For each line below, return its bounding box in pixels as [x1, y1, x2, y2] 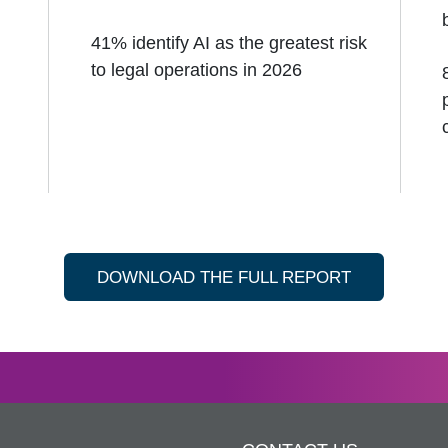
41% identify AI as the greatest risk [90, 32, 367, 53]
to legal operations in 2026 [90, 59, 302, 80]
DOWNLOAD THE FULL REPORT [97, 267, 351, 287]
